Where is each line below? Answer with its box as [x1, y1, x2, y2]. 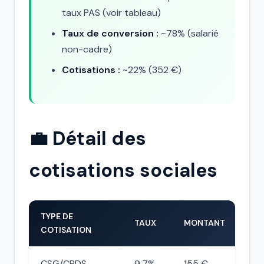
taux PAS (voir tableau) [62, 6, 161, 19]
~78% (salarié [159, 27, 219, 39]
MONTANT [184, 217, 225, 228]
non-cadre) [62, 43, 112, 55]
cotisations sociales [29, 158, 217, 183]
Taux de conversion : [62, 27, 159, 39]
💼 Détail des [29, 126, 146, 151]
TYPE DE [41, 211, 73, 222]
